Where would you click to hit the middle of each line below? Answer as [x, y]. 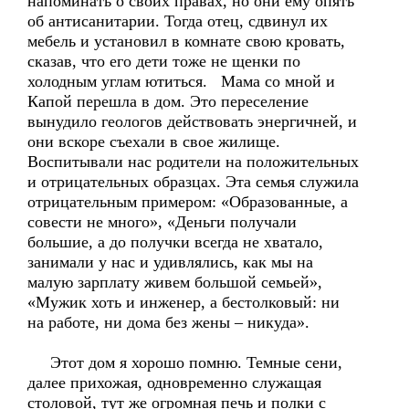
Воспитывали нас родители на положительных [193, 162]
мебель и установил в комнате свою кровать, [186, 41]
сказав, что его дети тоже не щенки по [164, 61]
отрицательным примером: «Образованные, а [188, 202]
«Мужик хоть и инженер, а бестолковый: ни [184, 302]
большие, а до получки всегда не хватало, [175, 242]
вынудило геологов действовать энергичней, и [192, 121]
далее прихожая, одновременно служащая [174, 383]
